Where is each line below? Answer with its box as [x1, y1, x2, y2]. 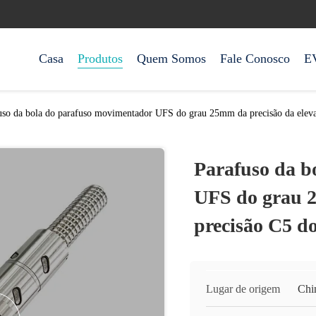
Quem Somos [137, 51, 206, 66]
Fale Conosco [220, 51, 290, 66]
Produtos [78, 51, 123, 66]
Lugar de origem [206, 283, 280, 295]
